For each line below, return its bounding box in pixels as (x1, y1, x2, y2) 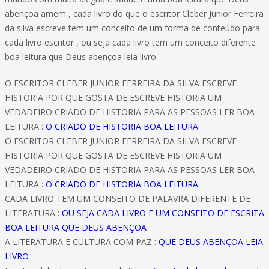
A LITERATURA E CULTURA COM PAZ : (5, 236, 159, 247)
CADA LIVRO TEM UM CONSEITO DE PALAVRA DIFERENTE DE (5, 193, 250, 204)
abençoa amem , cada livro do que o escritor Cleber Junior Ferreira (5, 8, 264, 19)
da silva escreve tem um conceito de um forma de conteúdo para (5, 22, 260, 34)
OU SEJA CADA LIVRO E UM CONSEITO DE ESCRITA (62, 207, 264, 219)
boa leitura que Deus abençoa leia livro (5, 51, 156, 62)
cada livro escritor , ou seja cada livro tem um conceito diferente (5, 37, 256, 48)
